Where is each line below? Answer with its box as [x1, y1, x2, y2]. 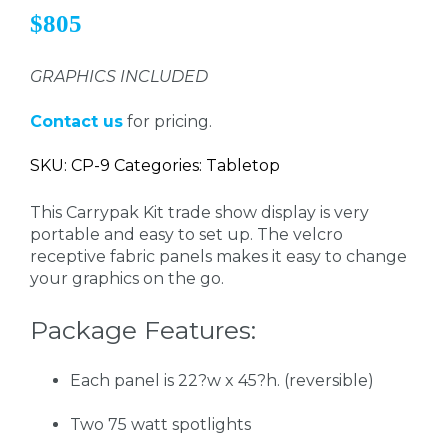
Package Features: [30, 314, 256, 345]
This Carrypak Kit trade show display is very [30, 203, 369, 223]
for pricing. [127, 111, 212, 131]
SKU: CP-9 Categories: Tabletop [30, 156, 280, 176]
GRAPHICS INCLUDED [30, 67, 208, 87]
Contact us [30, 111, 123, 131]
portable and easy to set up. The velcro [30, 225, 343, 245]
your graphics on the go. [30, 269, 224, 289]
